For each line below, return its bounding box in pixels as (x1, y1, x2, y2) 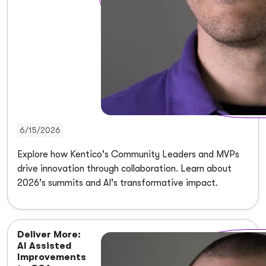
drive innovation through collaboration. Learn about (17, 163, 232, 175)
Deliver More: (17, 229, 81, 240)
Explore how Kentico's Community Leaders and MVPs (17, 149, 239, 160)
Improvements (17, 252, 86, 263)
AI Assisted (17, 240, 71, 252)
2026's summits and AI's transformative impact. (17, 178, 218, 189)
